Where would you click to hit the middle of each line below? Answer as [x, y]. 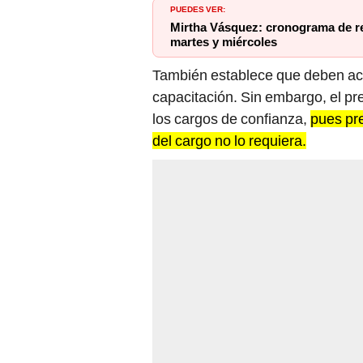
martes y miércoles [224, 43]
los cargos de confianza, [231, 119]
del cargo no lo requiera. [229, 141]
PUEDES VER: [198, 9]
